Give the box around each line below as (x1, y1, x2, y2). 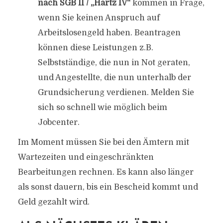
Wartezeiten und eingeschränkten (17, 153, 154, 162)
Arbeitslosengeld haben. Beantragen (37, 28, 181, 37)
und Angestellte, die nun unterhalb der (37, 73, 191, 82)
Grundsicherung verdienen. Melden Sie (37, 88, 194, 97)
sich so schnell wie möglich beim (37, 103, 167, 112)
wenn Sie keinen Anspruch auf (37, 13, 160, 22)
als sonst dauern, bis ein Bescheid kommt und (17, 183, 198, 192)
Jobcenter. (37, 118, 80, 127)
